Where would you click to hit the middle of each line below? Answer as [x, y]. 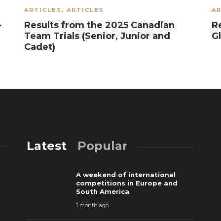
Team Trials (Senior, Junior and [97, 36]
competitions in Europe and [127, 183]
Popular [103, 146]
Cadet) [40, 47]
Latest [47, 146]
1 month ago [92, 205]
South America [103, 191]
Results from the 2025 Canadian [99, 25]
